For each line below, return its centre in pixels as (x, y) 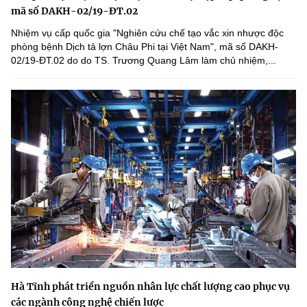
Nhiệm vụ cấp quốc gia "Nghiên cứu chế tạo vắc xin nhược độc (147, 33)
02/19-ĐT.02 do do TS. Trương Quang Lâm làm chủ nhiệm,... (144, 61)
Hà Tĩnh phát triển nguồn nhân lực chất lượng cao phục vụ (150, 287)
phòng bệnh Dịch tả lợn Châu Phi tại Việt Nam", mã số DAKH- (145, 47)
